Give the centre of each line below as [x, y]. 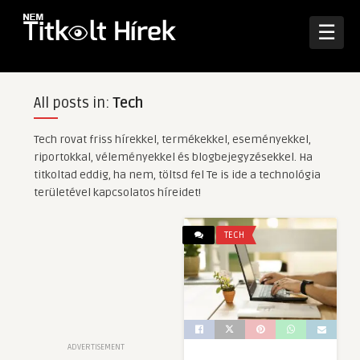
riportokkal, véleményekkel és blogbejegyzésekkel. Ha [173, 157]
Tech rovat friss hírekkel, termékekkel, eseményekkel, [172, 139]
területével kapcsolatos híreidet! [117, 192]
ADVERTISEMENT [96, 347]
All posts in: [73, 103]
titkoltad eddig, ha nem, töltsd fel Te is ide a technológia [177, 175]
